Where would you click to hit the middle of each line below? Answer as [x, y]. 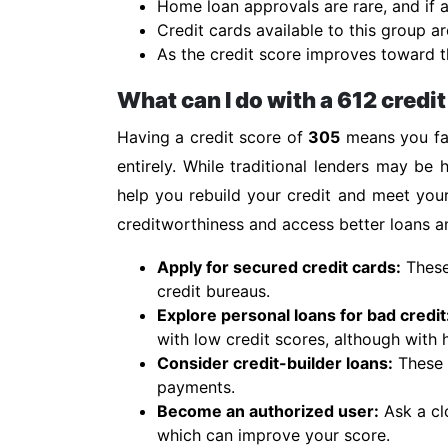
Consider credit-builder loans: [275, 363]
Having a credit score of [213, 137]
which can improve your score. [273, 435]
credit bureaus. [213, 291]
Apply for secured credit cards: [279, 267]
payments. [196, 387]
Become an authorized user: [268, 411]
